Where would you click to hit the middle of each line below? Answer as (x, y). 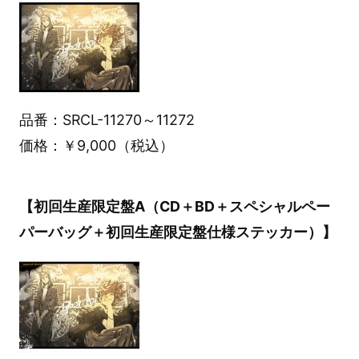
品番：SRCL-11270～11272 (107, 119)
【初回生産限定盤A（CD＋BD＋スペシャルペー (174, 207)
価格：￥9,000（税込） (96, 145)
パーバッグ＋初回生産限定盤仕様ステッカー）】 (177, 232)
